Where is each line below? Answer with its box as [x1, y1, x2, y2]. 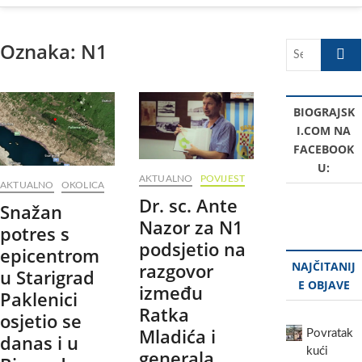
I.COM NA [297, 123, 351, 138]
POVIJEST [200, 174, 246, 183]
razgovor [138, 259, 213, 283]
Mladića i [138, 324, 216, 348]
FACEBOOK [293, 141, 355, 157]
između [138, 280, 203, 305]
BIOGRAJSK [293, 104, 355, 120]
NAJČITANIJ [292, 259, 356, 274]
